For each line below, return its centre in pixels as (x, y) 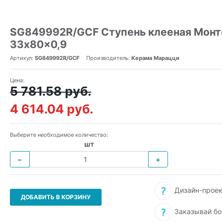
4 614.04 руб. (52, 109)
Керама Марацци (155, 58)
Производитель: (109, 58)
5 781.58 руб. (51, 91)
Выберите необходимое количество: (59, 135)
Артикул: (22, 58)
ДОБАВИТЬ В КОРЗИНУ (56, 197)
